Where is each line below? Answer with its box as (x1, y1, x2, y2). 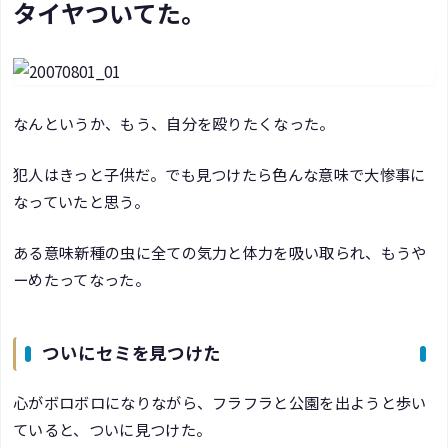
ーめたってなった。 (13, 268, 150, 291)
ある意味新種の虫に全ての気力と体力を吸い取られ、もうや (13, 241, 427, 264)
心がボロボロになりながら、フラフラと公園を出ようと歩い (13, 390, 427, 413)
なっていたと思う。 (13, 190, 149, 213)
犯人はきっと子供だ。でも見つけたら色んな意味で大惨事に (13, 163, 426, 186)
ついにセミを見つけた (42, 343, 221, 366)
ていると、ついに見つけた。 (13, 417, 212, 440)
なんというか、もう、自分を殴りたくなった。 (13, 111, 335, 134)
